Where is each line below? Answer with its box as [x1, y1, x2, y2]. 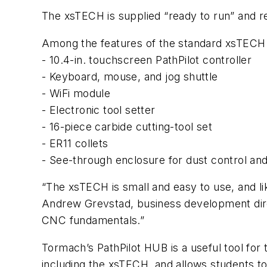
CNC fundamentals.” [42, 214, 145, 227]
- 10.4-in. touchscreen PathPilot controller [42, 53, 252, 66]
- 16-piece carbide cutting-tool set [42, 120, 212, 133]
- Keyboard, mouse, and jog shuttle [42, 70, 218, 83]
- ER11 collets [42, 136, 108, 150]
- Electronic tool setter [42, 103, 156, 116]
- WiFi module [42, 86, 111, 100]
